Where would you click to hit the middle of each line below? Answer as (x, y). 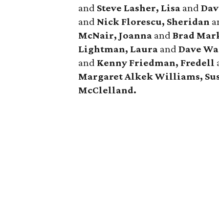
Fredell (199, 63)
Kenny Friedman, (138, 63)
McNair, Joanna (116, 35)
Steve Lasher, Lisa (140, 8)
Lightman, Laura (119, 49)
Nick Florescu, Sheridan (153, 22)
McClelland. (108, 90)
